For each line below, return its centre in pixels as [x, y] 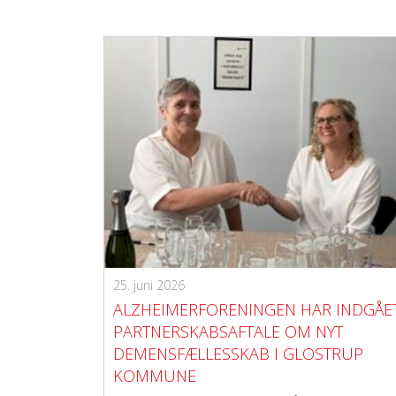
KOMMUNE [155, 376]
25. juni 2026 [149, 286]
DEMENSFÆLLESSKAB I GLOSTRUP [238, 354]
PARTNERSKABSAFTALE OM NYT [228, 332]
